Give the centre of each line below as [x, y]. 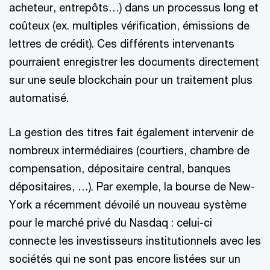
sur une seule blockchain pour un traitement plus [131, 80]
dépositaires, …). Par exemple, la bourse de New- [132, 186]
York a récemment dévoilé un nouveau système [128, 204]
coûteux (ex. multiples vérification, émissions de [129, 25]
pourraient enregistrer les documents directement [134, 61]
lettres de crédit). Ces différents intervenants [122, 43]
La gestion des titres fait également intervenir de [131, 132]
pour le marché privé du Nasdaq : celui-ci [111, 222]
